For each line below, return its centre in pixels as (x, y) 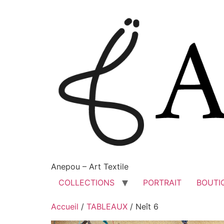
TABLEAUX (107, 207)
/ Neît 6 (143, 207)
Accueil (65, 207)
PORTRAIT (162, 183)
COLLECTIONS (86, 183)
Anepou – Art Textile (90, 167)
